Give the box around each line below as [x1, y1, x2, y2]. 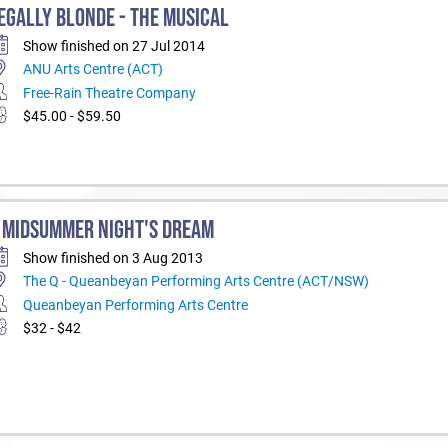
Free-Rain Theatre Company [22, 84, 196, 101]
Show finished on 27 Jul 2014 [22, 37, 205, 54]
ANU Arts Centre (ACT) [22, 61, 163, 78]
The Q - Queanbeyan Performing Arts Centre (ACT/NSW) [22, 273, 369, 290]
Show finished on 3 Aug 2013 [22, 249, 203, 266]
